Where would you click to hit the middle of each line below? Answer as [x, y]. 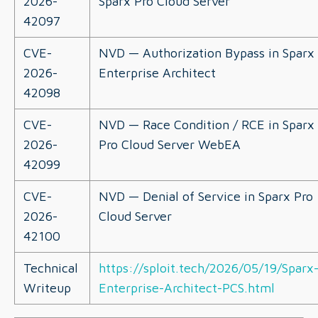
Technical [51, 268]
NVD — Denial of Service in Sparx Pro [206, 196]
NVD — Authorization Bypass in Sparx [207, 53]
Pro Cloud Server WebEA [170, 144]
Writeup [47, 288]
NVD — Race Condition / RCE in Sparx [207, 125]
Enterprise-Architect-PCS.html [187, 288]
